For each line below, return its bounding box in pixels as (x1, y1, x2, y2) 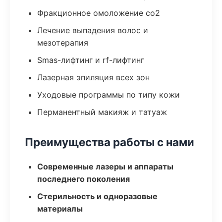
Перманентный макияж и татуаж (37, 107, 167, 117)
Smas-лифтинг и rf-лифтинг (37, 55, 144, 65)
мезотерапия (37, 38, 88, 48)
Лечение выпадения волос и (37, 25, 148, 35)
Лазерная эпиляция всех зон (37, 72, 150, 82)
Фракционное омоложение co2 (37, 8, 160, 18)
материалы (37, 204, 83, 214)
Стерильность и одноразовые (37, 191, 158, 201)
